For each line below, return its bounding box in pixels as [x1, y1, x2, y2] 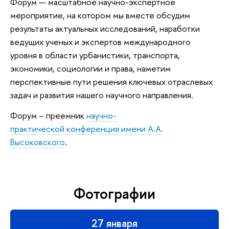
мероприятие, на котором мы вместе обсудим [10, 9, 190, 21]
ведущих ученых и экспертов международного [10, 36, 191, 48]
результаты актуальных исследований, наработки [10, 22, 200, 35]
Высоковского [10, 135, 65, 148]
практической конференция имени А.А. [10, 122, 163, 134]
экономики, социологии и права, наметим [10, 62, 171, 75]
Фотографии [74, 183, 155, 203]
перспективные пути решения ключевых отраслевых [10, 76, 213, 88]
